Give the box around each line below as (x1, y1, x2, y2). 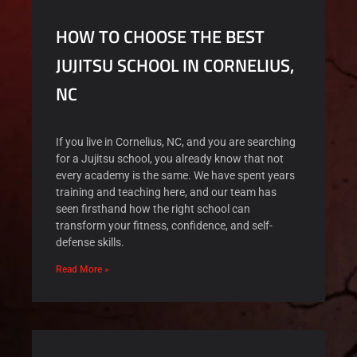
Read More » (56, 264, 109, 276)
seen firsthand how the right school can (56, 202, 250, 216)
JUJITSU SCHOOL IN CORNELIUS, (56, 52, 294, 80)
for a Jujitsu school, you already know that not (56, 152, 284, 166)
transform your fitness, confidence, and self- (56, 219, 273, 233)
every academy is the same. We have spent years (56, 169, 295, 182)
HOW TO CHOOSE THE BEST (56, 23, 265, 51)
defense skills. (56, 236, 124, 249)
